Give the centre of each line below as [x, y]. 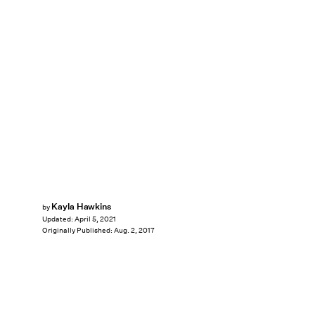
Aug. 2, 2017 [134, 231]
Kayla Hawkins [81, 206]
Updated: [58, 219]
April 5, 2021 [95, 219]
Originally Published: [78, 231]
